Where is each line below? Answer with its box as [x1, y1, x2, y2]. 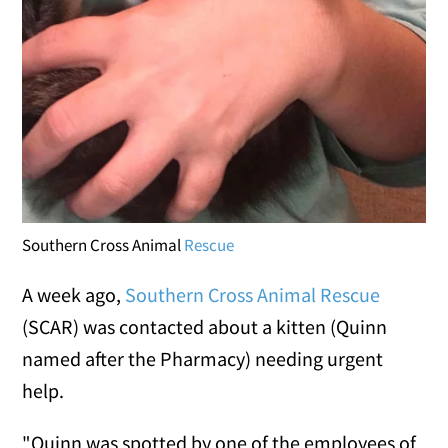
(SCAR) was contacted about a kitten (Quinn [22, 313, 388, 339]
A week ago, [22, 281, 126, 307]
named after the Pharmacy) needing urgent [22, 345, 384, 371]
